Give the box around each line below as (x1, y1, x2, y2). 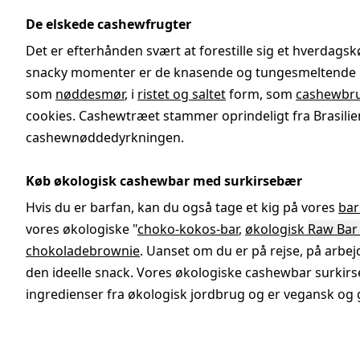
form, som (226, 85, 296, 104)
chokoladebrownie (26, 242, 140, 260)
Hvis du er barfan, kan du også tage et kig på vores (26, 198, 338, 217)
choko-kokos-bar (137, 220, 239, 239)
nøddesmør (55, 85, 125, 104)
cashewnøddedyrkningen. (26, 129, 184, 147)
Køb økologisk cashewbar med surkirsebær (26, 172, 302, 190)
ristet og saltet (137, 85, 226, 104)
